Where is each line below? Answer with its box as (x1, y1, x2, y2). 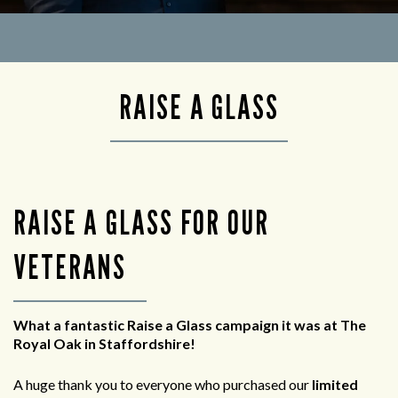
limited (312, 376, 358, 394)
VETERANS (13, 246, 127, 288)
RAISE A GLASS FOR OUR (13, 202, 269, 243)
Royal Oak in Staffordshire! (13, 335, 195, 353)
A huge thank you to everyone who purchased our (13, 376, 312, 394)
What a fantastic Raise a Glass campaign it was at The (13, 316, 366, 334)
